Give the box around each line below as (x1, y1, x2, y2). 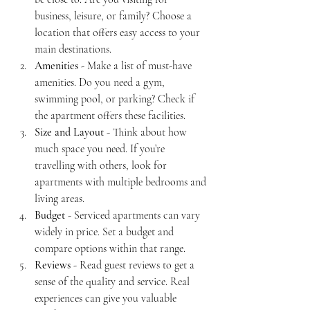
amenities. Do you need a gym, (35, 75, 167, 89)
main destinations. (35, 42, 111, 56)
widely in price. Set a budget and (35, 224, 176, 239)
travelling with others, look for (35, 158, 170, 172)
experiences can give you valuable (35, 291, 179, 305)
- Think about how (104, 125, 190, 139)
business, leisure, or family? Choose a (35, 8, 194, 23)
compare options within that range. (35, 241, 185, 255)
